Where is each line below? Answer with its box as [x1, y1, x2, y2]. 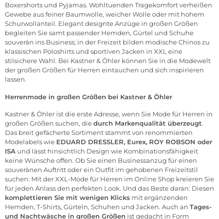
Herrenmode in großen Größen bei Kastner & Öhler [5, 93, 172, 101]
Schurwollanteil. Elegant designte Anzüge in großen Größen [5, 20, 198, 28]
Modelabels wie [5, 138, 56, 146]
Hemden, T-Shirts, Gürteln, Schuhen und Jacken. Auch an [5, 203, 190, 211]
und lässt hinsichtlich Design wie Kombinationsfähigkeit [16, 147, 198, 155]
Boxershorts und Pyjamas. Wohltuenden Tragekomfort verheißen [5, 1, 212, 9]
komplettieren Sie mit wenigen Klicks [5, 194, 130, 202]
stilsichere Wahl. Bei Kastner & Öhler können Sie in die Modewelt [5, 57, 211, 65]
